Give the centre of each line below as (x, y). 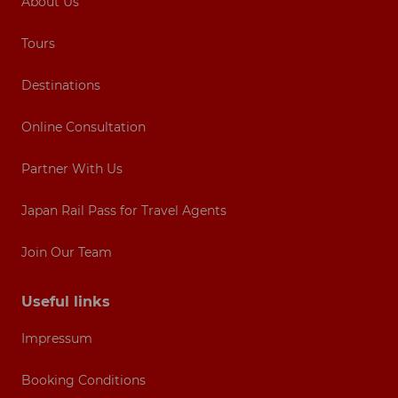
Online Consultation (84, 127)
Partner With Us (72, 168)
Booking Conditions (84, 381)
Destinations (61, 85)
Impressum (57, 339)
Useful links (66, 302)
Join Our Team (67, 252)
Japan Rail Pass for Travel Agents (124, 210)
